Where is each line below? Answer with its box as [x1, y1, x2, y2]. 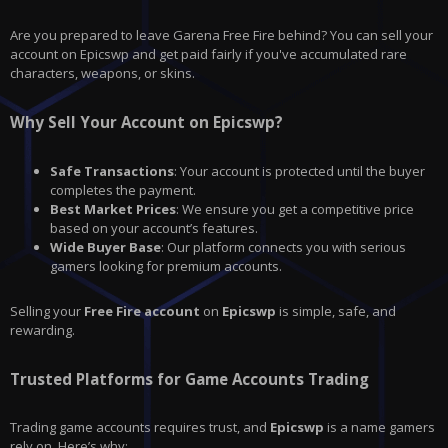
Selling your [10, 301, 84, 320]
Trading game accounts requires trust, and [10, 418, 270, 436]
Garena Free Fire [173, 26, 275, 45]
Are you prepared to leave [10, 26, 173, 45]
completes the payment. [50, 180, 196, 199]
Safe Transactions [50, 161, 174, 180]
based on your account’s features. [50, 218, 258, 237]
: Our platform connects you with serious [161, 237, 406, 256]
